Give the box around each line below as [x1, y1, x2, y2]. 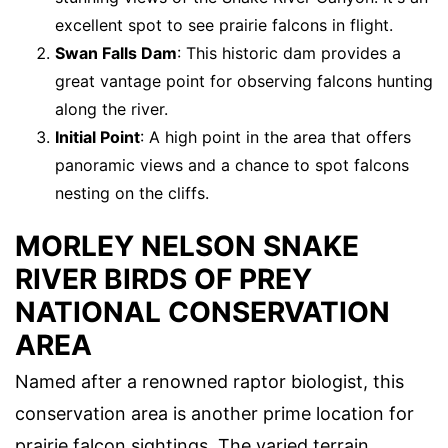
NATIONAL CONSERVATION [15, 295, 390, 330]
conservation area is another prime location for [15, 403, 414, 425]
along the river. [55, 99, 168, 120]
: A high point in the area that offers [140, 127, 411, 148]
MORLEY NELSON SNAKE [15, 229, 359, 264]
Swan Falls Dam [55, 43, 177, 64]
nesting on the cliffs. [55, 183, 209, 204]
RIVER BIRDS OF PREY [15, 262, 312, 297]
